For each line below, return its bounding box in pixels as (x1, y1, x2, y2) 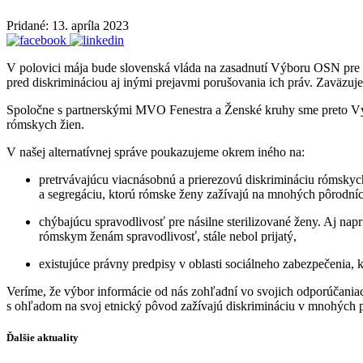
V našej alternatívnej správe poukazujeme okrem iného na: (6, 144, 305, 159)
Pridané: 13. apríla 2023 (6, 18, 129, 32)
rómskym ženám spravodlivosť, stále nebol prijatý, (39, 228, 297, 243)
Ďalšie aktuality (6, 331, 79, 344)
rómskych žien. (6, 117, 84, 131)
